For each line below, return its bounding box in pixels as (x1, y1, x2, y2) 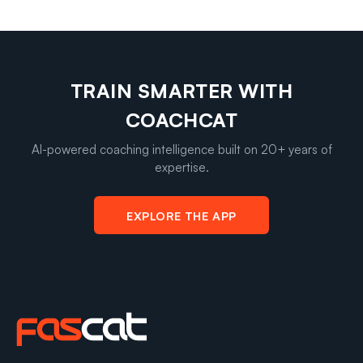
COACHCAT (125, 107, 238, 132)
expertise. (154, 159, 209, 175)
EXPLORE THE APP (126, 207, 237, 223)
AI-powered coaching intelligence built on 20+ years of (31, 141, 332, 157)
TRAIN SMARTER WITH (70, 78, 293, 103)
